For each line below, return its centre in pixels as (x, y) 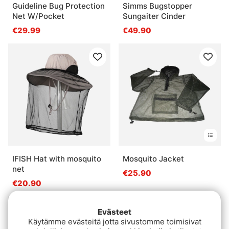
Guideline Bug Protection (59, 6)
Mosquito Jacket (153, 159)
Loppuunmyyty (144, 208)
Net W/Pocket (38, 16)
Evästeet (114, 212)
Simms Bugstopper (157, 6)
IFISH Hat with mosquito (57, 159)
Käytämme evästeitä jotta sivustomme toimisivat (114, 222)
